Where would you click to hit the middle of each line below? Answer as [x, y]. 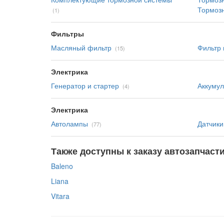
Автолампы [69, 123]
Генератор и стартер [85, 85]
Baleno [62, 166]
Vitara [60, 196]
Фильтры [67, 33]
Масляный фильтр [81, 47]
